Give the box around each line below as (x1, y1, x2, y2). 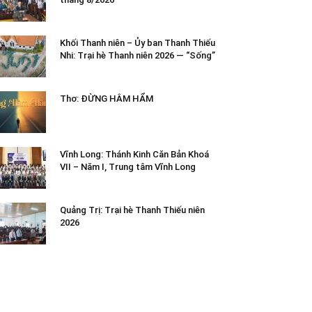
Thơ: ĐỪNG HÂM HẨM (60, 93, 153, 104)
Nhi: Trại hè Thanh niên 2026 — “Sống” (60, 49, 215, 61)
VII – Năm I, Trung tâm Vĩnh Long (60, 161, 196, 172)
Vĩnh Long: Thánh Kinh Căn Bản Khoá (60, 148, 209, 159)
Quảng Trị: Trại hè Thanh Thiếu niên (60, 204, 205, 215)
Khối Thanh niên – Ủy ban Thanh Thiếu (60, 37, 215, 48)
